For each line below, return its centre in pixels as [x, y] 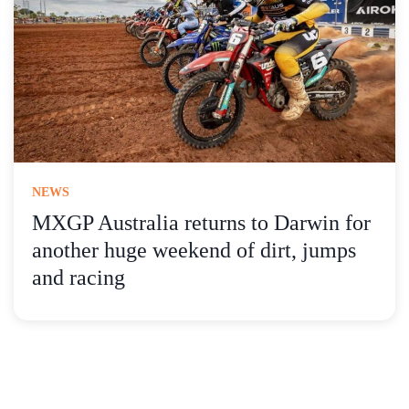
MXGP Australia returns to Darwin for [201, 223]
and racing [79, 278]
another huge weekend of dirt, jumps [194, 251]
